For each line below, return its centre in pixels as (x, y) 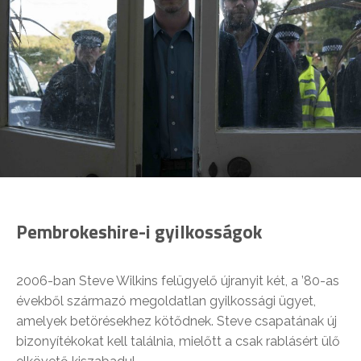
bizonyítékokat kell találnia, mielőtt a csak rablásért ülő (178, 342)
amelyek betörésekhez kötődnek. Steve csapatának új (176, 322)
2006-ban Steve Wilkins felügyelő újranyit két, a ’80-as (178, 281)
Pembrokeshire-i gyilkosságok (139, 232)
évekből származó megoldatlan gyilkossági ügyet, (166, 301)
